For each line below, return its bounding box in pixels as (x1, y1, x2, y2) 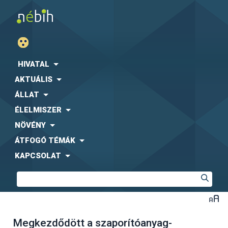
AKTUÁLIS (15, 75, 52, 84)
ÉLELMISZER (15, 105, 62, 115)
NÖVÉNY (15, 121, 46, 130)
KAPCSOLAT (15, 151, 61, 160)
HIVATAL (18, 60, 49, 69)
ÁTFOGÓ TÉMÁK (15, 136, 75, 145)
